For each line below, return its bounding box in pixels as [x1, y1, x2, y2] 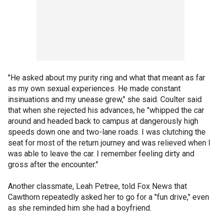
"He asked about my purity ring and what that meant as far [8, 73, 205, 82]
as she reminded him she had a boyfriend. [8, 203, 151, 213]
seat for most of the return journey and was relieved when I [8, 138, 211, 147]
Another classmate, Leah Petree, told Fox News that [8, 181, 187, 191]
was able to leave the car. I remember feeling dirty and [8, 148, 194, 158]
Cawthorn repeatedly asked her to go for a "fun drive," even [8, 192, 209, 202]
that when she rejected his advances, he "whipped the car [8, 105, 204, 115]
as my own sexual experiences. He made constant [8, 83, 181, 93]
